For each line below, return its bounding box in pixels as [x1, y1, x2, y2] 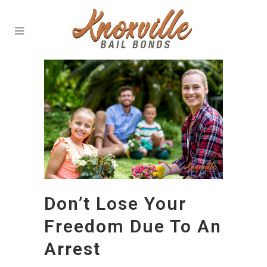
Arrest [44, 238, 101, 260]
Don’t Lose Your [44, 193, 187, 215]
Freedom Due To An [44, 216, 222, 237]
